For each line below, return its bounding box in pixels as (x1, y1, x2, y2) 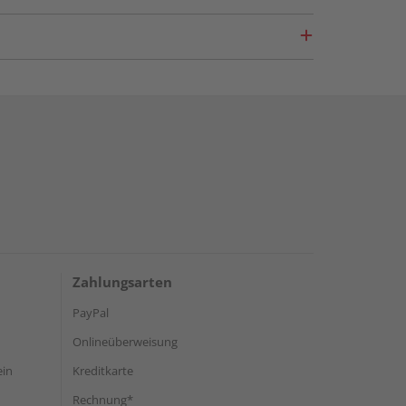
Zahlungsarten (72, 273, 172, 291)
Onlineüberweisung (72, 333, 178, 350)
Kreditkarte (72, 362, 133, 379)
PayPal (72, 304, 109, 321)
